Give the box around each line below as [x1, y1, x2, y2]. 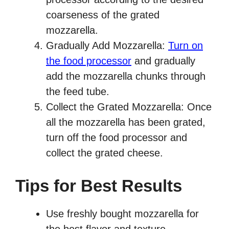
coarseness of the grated [46, 9, 159, 21]
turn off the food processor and [46, 132, 187, 144]
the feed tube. [46, 86, 109, 98]
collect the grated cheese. [46, 147, 163, 159]
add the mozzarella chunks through [46, 71, 205, 82]
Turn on [168, 40, 203, 52]
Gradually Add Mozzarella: [46, 40, 168, 52]
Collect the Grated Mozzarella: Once [46, 101, 212, 113]
